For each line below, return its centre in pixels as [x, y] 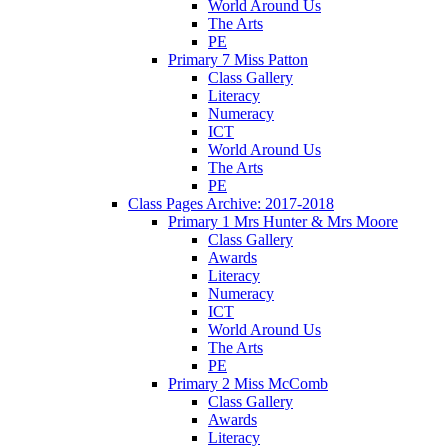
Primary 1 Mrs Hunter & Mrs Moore [283, 221]
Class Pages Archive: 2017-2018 [231, 203]
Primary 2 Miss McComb [248, 383]
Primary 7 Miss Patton [238, 59]
